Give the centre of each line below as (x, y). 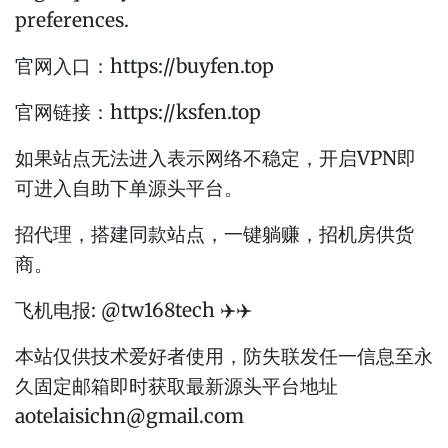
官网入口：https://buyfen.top (144, 66)
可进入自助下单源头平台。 (129, 188)
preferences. (72, 20)
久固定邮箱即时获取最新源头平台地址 (176, 386)
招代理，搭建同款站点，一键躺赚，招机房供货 (214, 234)
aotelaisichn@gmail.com (129, 416)
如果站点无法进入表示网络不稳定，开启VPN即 (215, 158)
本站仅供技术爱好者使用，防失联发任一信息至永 (224, 356)
